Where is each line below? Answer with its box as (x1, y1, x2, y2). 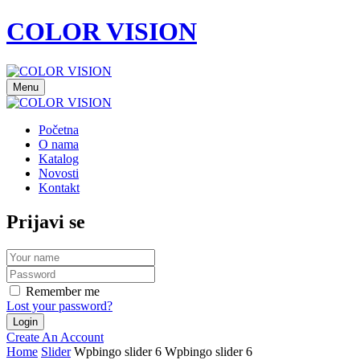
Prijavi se (6, 211, 85, 232)
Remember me (26, 284, 100, 298)
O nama (39, 137, 79, 151)
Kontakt (39, 180, 80, 194)
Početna (39, 122, 79, 137)
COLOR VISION (6, 17, 197, 47)
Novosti (39, 166, 79, 180)
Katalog (39, 151, 79, 166)
